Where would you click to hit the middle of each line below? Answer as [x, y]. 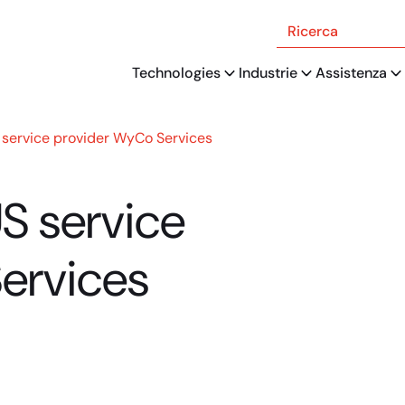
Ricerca [301, 24]
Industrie [268, 73]
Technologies [176, 73]
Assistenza [351, 73]
